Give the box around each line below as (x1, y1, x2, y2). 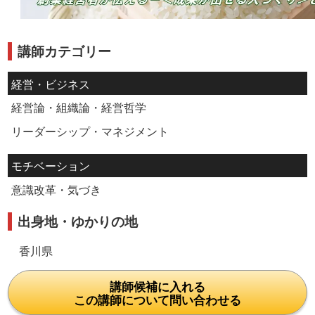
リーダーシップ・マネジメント (11, 122, 169, 139)
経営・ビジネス (11, 75, 90, 91)
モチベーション (11, 157, 90, 174)
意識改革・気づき (11, 181, 101, 198)
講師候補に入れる (110, 277, 205, 295)
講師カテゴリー (18, 41, 112, 60)
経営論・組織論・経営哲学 (11, 99, 146, 115)
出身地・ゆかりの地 (18, 211, 139, 231)
